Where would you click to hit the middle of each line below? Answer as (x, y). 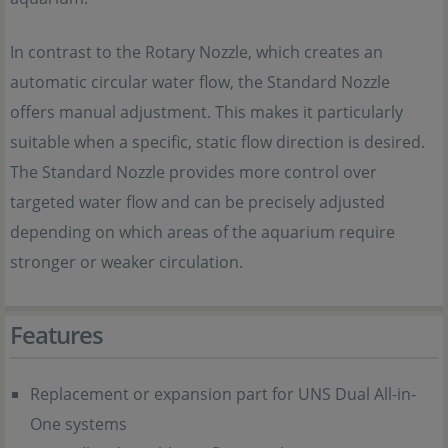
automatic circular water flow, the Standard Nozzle (200, 82)
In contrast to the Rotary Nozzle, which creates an (196, 52)
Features (56, 334)
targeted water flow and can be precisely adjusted (197, 202)
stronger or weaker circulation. (126, 262)
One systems (78, 424)
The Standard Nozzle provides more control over (193, 172)
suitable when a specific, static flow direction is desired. (217, 142)
